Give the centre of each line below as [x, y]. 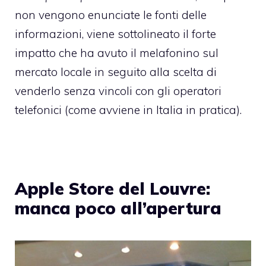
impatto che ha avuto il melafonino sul [117, 53]
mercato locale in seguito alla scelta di [116, 72]
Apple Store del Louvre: [113, 189]
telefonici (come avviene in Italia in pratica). [128, 110]
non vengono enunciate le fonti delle [111, 15]
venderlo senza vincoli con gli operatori [118, 91]
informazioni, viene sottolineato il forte [115, 34]
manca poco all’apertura [118, 208]
